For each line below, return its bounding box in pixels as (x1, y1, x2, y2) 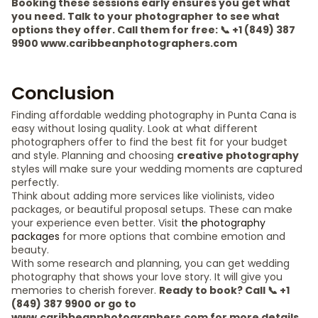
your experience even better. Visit (11, 216, 181, 230)
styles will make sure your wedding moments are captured (11, 162, 302, 176)
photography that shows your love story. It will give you (11, 270, 283, 284)
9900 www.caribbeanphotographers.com (11, 36, 237, 50)
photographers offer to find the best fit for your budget (11, 135, 287, 149)
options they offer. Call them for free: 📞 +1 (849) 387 (11, 23, 295, 37)
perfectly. (11, 175, 59, 190)
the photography (181, 216, 265, 230)
